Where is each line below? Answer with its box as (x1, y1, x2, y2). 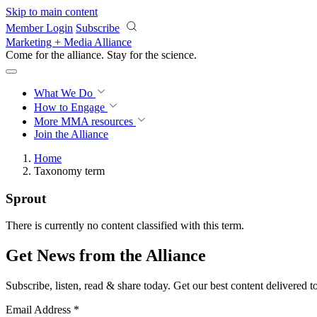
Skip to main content (6, 6, 98, 18)
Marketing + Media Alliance (6, 36, 132, 48)
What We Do (34, 87, 96, 99)
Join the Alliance (34, 128, 108, 140)
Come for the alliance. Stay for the (6, 49, 161, 61)
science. (161, 49, 197, 61)
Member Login (6, 22, 73, 34)
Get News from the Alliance (6, 246, 206, 265)
